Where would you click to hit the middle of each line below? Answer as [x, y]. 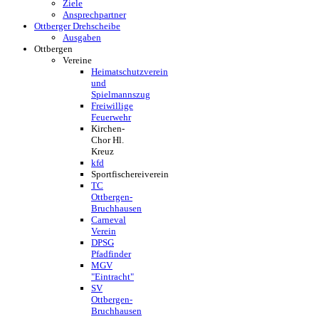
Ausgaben [82, 37]
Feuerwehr [111, 117]
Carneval [109, 220]
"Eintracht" [113, 277]
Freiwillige [112, 106]
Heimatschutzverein [130, 72]
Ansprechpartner [94, 15]
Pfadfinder [111, 254]
